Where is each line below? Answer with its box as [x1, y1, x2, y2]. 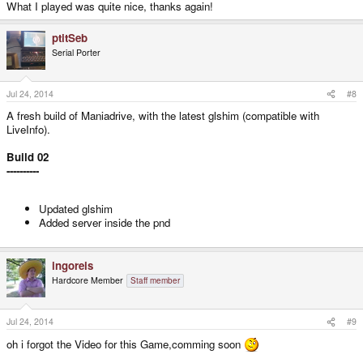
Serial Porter [52, 45, 100, 58]
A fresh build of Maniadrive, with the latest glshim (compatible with [6, 108, 319, 124]
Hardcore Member [52, 273, 123, 286]
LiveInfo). [6, 122, 50, 138]
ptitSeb [52, 29, 88, 45]
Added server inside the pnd [39, 215, 170, 231]
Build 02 [6, 149, 49, 165]
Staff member [130, 274, 180, 286]
